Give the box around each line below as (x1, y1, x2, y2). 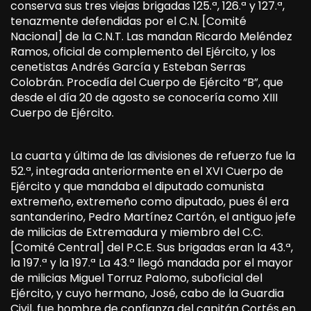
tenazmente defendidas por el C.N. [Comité (10, 12, 246, 29)
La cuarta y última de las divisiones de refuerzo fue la (10, 147, 295, 164)
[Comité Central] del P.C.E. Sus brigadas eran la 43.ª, (10, 239, 293, 255)
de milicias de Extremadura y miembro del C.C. (10, 224, 263, 240)
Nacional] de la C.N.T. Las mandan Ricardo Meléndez (10, 28, 292, 44)
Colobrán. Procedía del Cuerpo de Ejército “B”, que (10, 74, 283, 90)
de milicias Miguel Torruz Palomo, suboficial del (10, 269, 262, 286)
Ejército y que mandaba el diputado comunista (10, 178, 264, 194)
